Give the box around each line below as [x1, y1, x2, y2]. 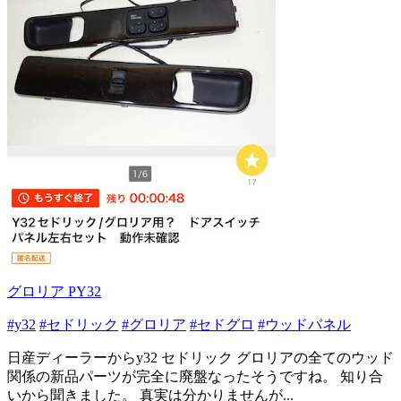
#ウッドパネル [258, 317, 351, 332]
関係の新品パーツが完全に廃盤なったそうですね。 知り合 [7, 369, 383, 384]
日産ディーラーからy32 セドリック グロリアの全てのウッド [7, 350, 394, 365]
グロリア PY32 [7, 284, 101, 299]
